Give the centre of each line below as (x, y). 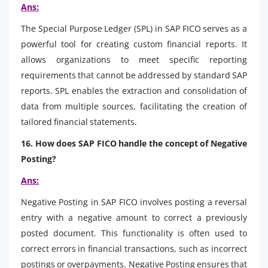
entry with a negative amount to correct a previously (134, 217)
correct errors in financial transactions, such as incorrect (134, 248)
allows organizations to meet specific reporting (134, 59)
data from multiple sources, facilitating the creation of (134, 106)
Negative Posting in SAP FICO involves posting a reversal (134, 202)
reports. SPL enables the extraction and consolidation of (134, 90)
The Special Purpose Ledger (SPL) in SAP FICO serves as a (134, 28)
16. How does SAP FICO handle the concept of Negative (134, 143)
